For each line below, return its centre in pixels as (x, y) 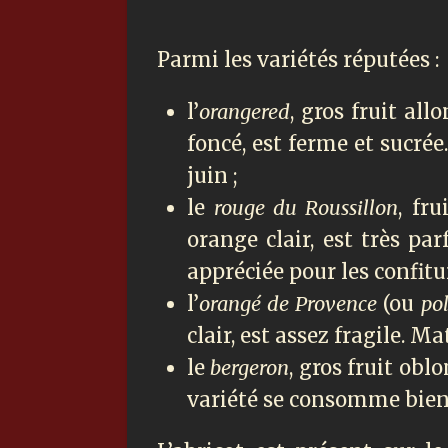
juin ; (212, 176)
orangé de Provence (291, 304)
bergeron (250, 368)
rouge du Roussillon (306, 208)
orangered (244, 112)
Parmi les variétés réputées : (298, 60)
